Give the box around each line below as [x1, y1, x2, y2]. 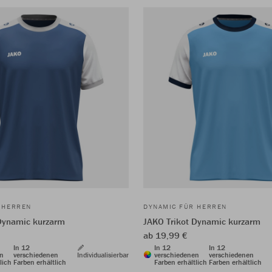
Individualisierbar [77, 250, 129, 259]
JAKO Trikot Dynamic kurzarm [143, 215, 260, 227]
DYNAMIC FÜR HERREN [143, 202, 227, 211]
